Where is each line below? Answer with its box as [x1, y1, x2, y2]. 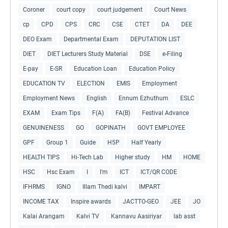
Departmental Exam [64, 35, 119, 43]
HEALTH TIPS [23, 153, 60, 161]
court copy [56, 6, 85, 13]
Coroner [23, 6, 45, 13]
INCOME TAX [23, 197, 59, 205]
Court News [154, 6, 186, 13]
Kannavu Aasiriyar [111, 212, 162, 220]
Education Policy [129, 65, 175, 72]
